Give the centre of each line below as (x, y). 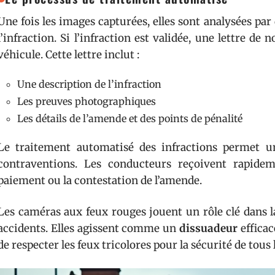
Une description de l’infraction (89, 84)
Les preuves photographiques (87, 101)
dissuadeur (208, 228)
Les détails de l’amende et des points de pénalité (130, 118)
